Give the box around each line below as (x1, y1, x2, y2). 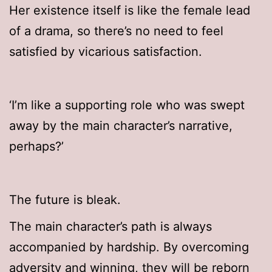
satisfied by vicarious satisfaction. (9, 44, 202, 59)
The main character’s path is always (9, 219, 212, 234)
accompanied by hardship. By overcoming (9, 240, 249, 255)
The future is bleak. (9, 192, 121, 208)
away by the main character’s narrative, (9, 118, 233, 134)
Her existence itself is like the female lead (9, 3, 250, 18)
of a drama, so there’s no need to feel (9, 24, 223, 39)
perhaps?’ (9, 139, 64, 154)
